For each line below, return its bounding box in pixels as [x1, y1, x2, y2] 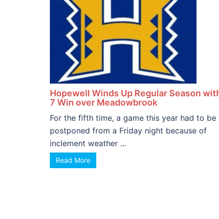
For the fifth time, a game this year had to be [50, 113, 216, 123]
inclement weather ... [50, 138, 126, 148]
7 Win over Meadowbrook [50, 97, 157, 108]
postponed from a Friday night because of [50, 126, 207, 135]
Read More [56, 156, 90, 164]
